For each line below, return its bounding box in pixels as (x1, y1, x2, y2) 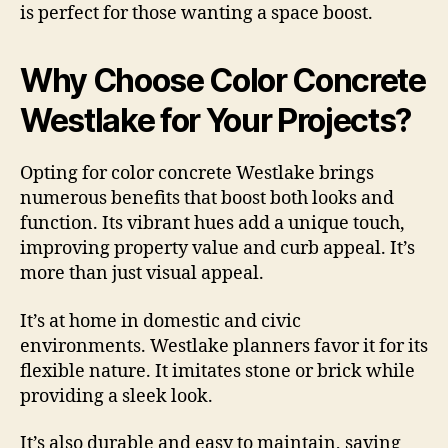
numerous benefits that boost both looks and (20, 187, 394, 211)
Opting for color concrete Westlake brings (20, 162, 374, 186)
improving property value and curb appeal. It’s (20, 237, 415, 261)
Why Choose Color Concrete (20, 61, 426, 101)
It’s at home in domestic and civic (20, 309, 301, 333)
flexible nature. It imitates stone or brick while (20, 359, 415, 383)
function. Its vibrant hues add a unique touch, (20, 212, 405, 236)
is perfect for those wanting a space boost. (20, 2, 373, 26)
